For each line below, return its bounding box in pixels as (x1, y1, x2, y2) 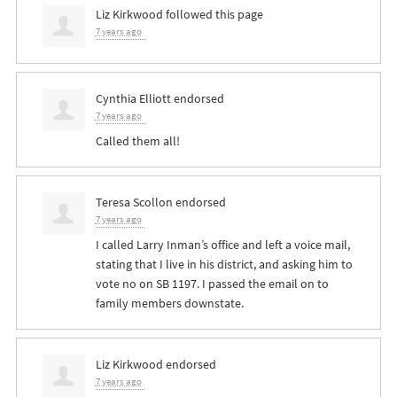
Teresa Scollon (95, 193, 173, 212)
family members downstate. (95, 294, 244, 313)
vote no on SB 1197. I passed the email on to (95, 275, 329, 293)
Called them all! (95, 132, 180, 151)
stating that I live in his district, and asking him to (95, 255, 353, 274)
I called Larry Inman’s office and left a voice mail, (95, 236, 350, 254)
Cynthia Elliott (95, 90, 171, 108)
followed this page (162, 5, 263, 24)
